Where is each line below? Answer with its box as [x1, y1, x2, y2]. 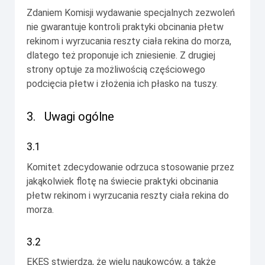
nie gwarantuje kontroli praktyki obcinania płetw [27, 21, 224, 33]
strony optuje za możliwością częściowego [27, 63, 205, 75]
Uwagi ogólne [44, 109, 114, 124]
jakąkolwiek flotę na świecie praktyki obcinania [27, 175, 218, 187]
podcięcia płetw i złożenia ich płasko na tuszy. [27, 77, 218, 89]
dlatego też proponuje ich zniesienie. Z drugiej [27, 49, 215, 61]
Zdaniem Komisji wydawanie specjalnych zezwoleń [27, 7, 235, 18]
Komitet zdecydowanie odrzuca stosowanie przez [27, 161, 234, 173]
